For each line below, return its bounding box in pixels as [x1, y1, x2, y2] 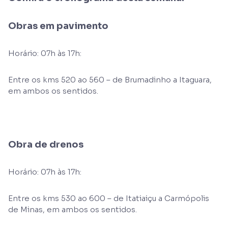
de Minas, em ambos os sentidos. [8, 205, 137, 214]
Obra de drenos [8, 139, 83, 150]
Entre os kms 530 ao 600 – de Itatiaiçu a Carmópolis [8, 193, 209, 203]
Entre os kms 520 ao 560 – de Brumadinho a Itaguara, [8, 75, 212, 84]
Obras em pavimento [8, 20, 108, 32]
